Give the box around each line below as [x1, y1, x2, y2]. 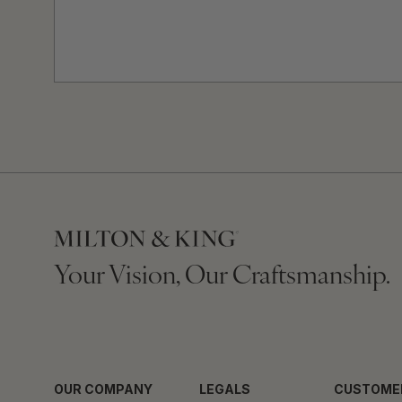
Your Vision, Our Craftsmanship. [54, 264, 390, 291]
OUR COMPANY [54, 381, 153, 398]
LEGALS [199, 381, 250, 398]
